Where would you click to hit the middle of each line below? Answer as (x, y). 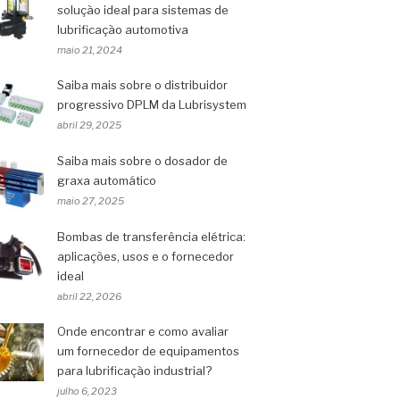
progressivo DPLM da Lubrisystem (152, 104)
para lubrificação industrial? (134, 371)
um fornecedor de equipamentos (148, 351)
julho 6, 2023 (87, 391)
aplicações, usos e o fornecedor (146, 256)
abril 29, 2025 (89, 125)
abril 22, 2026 (89, 296)
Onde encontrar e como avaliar (143, 331)
